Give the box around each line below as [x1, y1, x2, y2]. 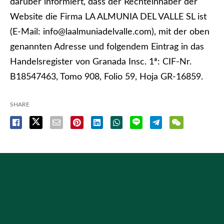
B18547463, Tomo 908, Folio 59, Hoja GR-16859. [10, 72, 203, 81]
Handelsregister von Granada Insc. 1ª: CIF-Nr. [10, 57, 191, 66]
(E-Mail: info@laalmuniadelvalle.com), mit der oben [10, 27, 209, 36]
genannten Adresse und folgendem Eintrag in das [10, 42, 204, 51]
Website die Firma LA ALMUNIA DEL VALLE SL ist [10, 12, 206, 21]
